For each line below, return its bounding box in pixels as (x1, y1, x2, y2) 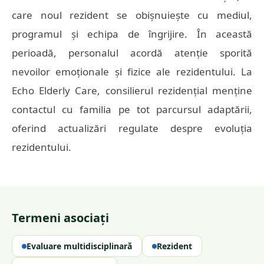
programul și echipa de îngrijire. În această (12, 27, 252, 41)
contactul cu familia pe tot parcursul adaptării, (12, 103, 252, 116)
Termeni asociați (12, 210, 109, 226)
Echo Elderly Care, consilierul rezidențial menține (12, 84, 252, 97)
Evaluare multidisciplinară (27, 240, 132, 252)
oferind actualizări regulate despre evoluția (12, 121, 252, 135)
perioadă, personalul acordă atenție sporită (12, 46, 252, 60)
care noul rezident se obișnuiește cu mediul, (12, 8, 252, 22)
